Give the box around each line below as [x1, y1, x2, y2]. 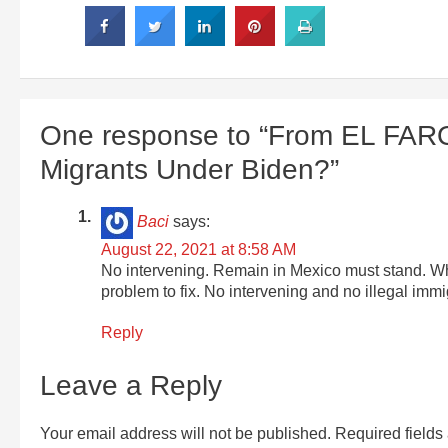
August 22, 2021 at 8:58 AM [101, 241, 297, 259]
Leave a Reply [40, 369, 222, 401]
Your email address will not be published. [40, 424, 331, 442]
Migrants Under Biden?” [40, 154, 339, 186]
